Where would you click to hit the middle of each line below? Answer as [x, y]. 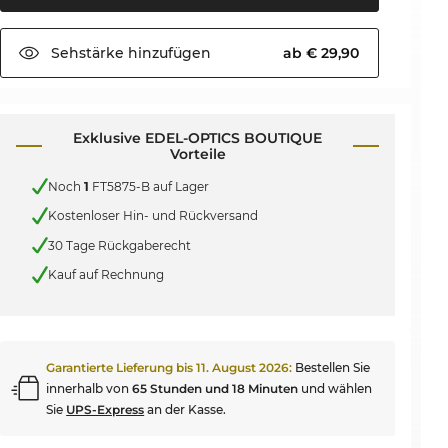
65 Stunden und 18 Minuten [215, 388]
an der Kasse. [185, 409]
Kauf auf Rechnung [106, 275]
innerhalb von [89, 388]
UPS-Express [105, 409]
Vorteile [197, 154]
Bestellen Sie [333, 367]
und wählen [335, 388]
